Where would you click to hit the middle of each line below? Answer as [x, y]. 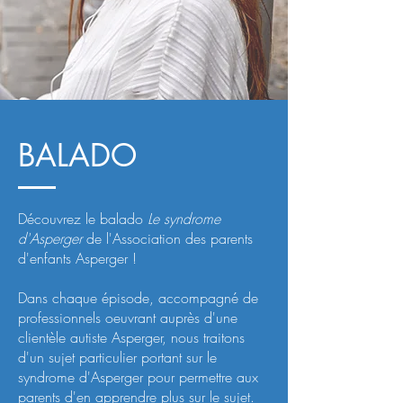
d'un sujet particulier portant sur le [117, 357]
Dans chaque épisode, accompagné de [138, 298]
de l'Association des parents [167, 238]
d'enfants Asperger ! [80, 258]
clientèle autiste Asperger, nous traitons [131, 337]
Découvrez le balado [83, 219]
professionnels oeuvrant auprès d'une [128, 318]
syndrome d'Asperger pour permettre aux [138, 377]
